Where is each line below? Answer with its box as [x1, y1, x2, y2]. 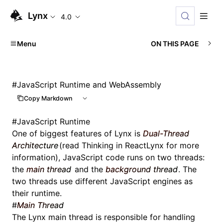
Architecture [12, 140, 58, 150]
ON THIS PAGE [151, 39, 199, 48]
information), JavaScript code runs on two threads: [12, 152, 205, 162]
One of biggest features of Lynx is [12, 128, 143, 138]
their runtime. [12, 188, 62, 198]
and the [72, 164, 106, 174]
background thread [105, 164, 178, 174]
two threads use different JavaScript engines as [12, 176, 193, 186]
